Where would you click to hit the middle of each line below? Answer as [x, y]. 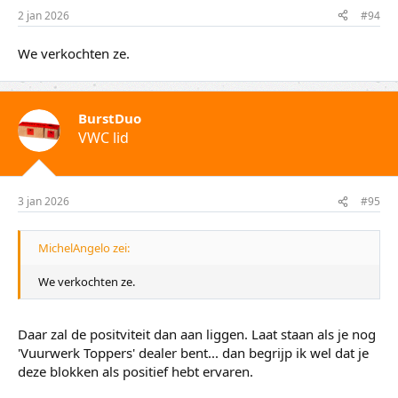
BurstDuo [110, 118]
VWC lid [103, 137]
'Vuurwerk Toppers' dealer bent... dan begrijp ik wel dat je [193, 352]
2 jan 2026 [44, 15]
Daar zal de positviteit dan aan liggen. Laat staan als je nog [197, 334]
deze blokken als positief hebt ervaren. [135, 371]
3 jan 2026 [44, 202]
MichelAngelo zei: [84, 248]
